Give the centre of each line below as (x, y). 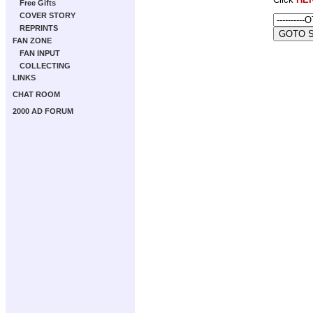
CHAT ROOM (36, 94)
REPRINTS (39, 28)
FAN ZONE (32, 41)
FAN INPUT (40, 53)
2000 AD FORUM (43, 111)
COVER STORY (48, 15)
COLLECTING (45, 66)
